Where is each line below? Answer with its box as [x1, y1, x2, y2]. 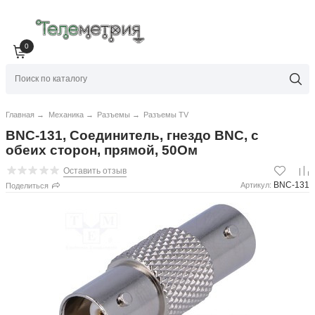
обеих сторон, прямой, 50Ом [6, 143, 198, 158]
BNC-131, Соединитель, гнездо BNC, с [6, 128, 259, 143]
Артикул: [240, 181, 271, 190]
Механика [48, 110, 84, 120]
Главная [6, 110, 35, 120]
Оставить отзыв [63, 166, 127, 176]
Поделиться [6, 181, 49, 191]
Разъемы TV [143, 110, 188, 120]
